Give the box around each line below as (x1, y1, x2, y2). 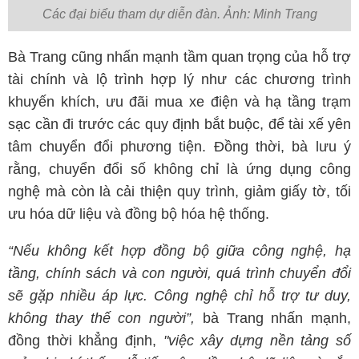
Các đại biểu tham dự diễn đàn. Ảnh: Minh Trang (42, 7, 317, 22)
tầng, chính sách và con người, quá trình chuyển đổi (8, 265, 351, 282)
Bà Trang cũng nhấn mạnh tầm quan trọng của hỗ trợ (8, 49, 351, 66)
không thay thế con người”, (8, 310, 195, 327)
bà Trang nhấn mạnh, (195, 310, 351, 327)
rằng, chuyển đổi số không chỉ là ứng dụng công (8, 161, 351, 178)
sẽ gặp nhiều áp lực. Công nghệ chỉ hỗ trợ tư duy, (8, 288, 351, 305)
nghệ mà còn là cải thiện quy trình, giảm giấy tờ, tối (8, 184, 351, 200)
